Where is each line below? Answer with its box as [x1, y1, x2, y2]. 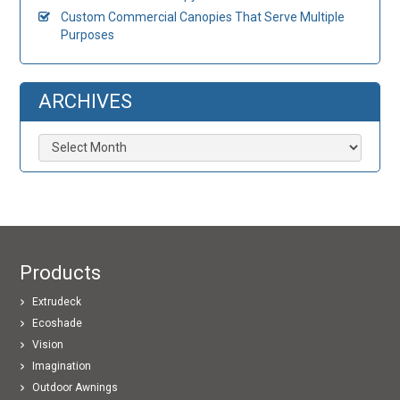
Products [20, 261, 102, 284]
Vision [32, 337, 64, 351]
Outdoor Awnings [32, 380, 119, 394]
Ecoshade [32, 316, 83, 329]
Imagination [32, 359, 92, 372]
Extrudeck [32, 295, 82, 308]
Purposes [61, 27, 115, 42]
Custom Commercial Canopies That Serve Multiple [61, 9, 346, 24]
